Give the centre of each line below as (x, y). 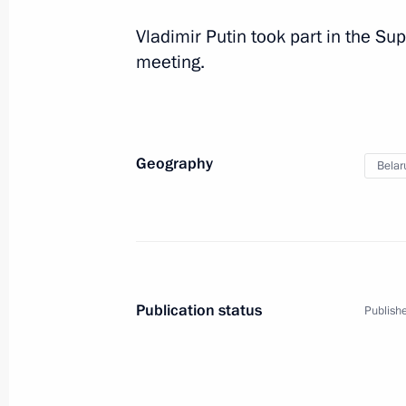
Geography (174, 164)
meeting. (170, 62)
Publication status (199, 310)
